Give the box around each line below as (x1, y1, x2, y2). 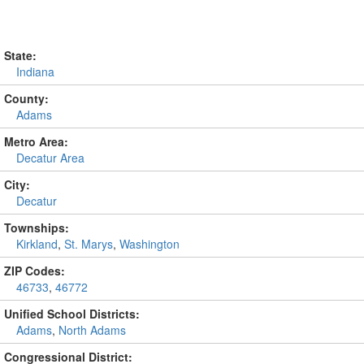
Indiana (16, 63, 54, 80)
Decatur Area (16, 149, 84, 166)
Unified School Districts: (4, 305, 140, 322)
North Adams (58, 322, 126, 338)
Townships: (4, 219, 69, 236)
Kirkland (16, 236, 58, 252)
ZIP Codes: (4, 262, 65, 279)
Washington (119, 236, 180, 252)
